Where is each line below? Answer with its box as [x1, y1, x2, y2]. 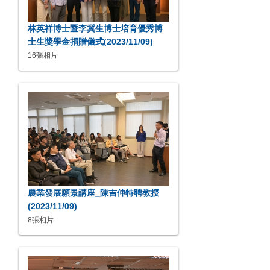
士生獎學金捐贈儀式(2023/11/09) [28, 37, 153, 46]
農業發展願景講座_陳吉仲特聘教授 [28, 188, 159, 198]
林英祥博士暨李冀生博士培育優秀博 [28, 24, 163, 33]
